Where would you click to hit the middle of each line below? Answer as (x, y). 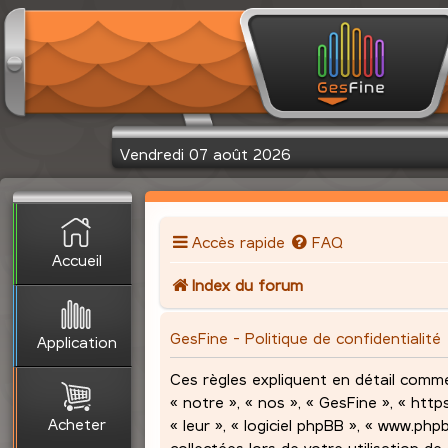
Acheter (76, 423)
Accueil (76, 259)
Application (76, 341)
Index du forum (247, 285)
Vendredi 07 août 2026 (206, 153)
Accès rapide (238, 242)
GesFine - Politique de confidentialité (306, 337)
